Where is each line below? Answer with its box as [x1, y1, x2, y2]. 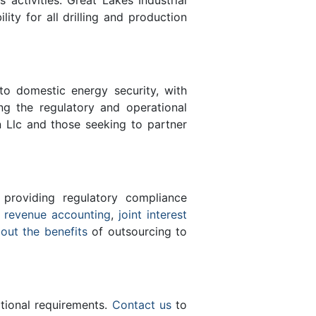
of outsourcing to [87, 224, 188, 238]
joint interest [119, 207, 187, 221]
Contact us [111, 297, 171, 312]
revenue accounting [4, 207, 111, 221]
